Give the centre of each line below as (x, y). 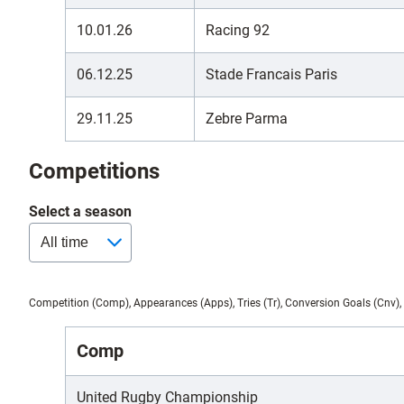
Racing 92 (238, 30)
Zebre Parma (247, 118)
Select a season (80, 212)
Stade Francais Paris (271, 74)
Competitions (94, 171)
